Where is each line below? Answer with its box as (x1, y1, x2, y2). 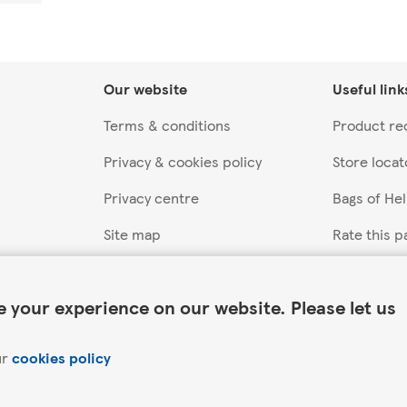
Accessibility (104, 260, 186, 281)
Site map (104, 223, 161, 244)
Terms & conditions (104, 114, 231, 135)
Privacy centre (104, 187, 199, 208)
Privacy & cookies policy (104, 151, 262, 172)
